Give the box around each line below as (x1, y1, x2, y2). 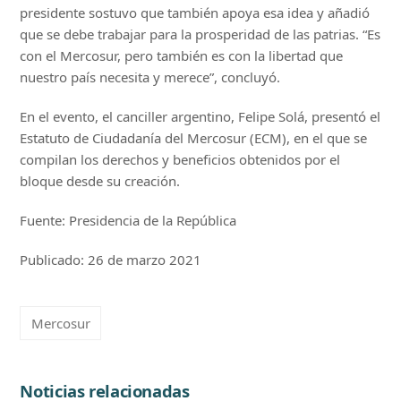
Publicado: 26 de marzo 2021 (20, 251, 202, 269)
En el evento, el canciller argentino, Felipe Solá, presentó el (20, 107, 381, 126)
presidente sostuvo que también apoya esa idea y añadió (20, 4, 371, 22)
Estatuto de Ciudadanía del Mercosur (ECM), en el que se (20, 129, 368, 148)
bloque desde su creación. (20, 172, 181, 191)
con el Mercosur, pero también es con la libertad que (20, 47, 344, 65)
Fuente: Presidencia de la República (20, 211, 237, 230)
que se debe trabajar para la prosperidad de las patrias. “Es (20, 25, 381, 44)
